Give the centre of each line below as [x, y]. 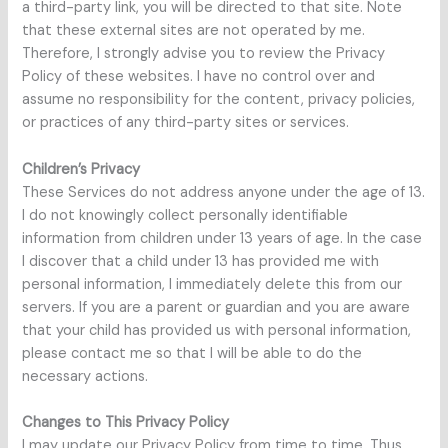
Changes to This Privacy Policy [126, 423]
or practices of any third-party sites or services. [186, 123]
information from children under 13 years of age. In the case [222, 238]
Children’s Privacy [81, 169]
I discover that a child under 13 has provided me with [201, 261]
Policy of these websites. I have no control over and [199, 77]
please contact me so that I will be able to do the [192, 353]
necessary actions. [85, 376]
